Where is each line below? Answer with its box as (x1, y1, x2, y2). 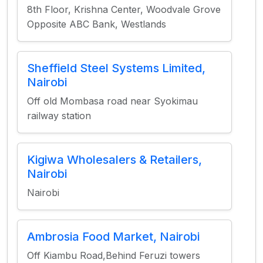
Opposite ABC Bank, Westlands (27, 18, 166, 30)
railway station (27, 110, 91, 122)
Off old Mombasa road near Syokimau (27, 95, 198, 107)
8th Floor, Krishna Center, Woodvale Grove (27, 4, 221, 15)
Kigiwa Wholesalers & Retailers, (27, 153, 202, 167)
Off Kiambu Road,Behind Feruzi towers (27, 249, 200, 261)
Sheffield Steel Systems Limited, (27, 61, 205, 75)
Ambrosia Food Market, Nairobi (27, 230, 200, 244)
